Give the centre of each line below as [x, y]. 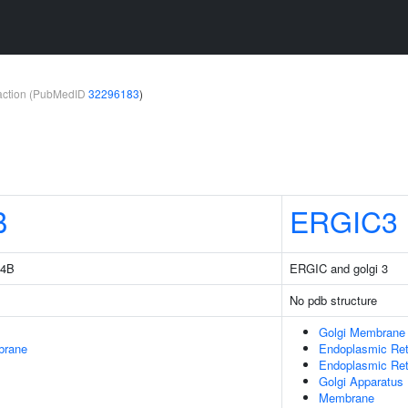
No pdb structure [333, 300]
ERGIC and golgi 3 [339, 268]
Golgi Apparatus [361, 381]
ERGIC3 [344, 220]
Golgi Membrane [362, 332]
